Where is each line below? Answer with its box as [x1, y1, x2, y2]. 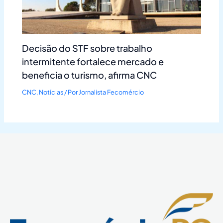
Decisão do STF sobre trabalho [22, 42, 153, 54]
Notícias [39, 88, 64, 96]
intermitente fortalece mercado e [22, 55, 164, 67]
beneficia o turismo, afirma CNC [22, 69, 157, 81]
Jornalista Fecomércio [79, 88, 144, 96]
